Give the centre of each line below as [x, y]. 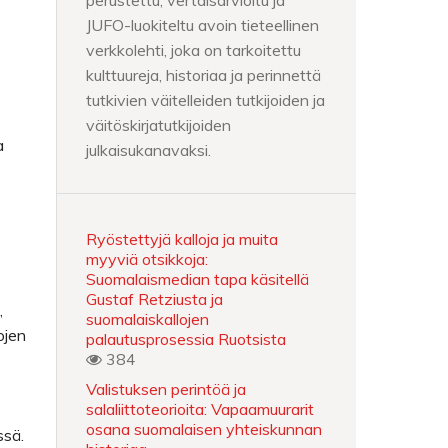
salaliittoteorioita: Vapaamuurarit [200, 409]
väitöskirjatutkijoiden [158, 125]
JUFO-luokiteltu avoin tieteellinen [202, 25]
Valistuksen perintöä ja [166, 389]
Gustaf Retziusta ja [154, 299]
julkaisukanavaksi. [148, 150]
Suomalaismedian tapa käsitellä [197, 279]
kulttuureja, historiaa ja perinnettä [203, 75]
